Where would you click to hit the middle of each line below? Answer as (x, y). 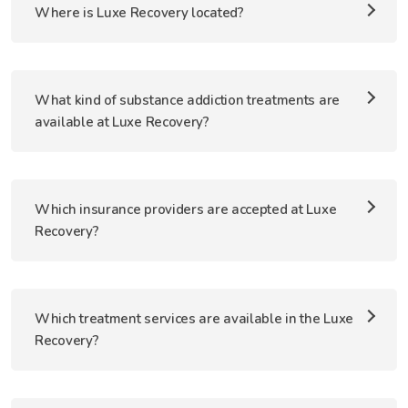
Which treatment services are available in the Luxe (194, 319)
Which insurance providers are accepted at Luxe (186, 209)
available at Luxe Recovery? (122, 122)
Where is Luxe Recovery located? (139, 13)
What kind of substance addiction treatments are (187, 100)
